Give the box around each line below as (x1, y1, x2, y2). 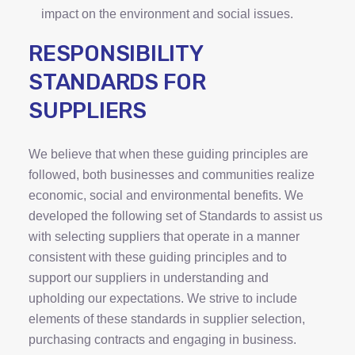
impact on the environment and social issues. (41, 7, 293, 21)
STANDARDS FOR (29, 69, 206, 95)
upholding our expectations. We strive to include (29, 292, 297, 305)
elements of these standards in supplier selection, (29, 312, 305, 326)
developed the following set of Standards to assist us (29, 209, 323, 223)
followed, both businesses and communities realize (29, 168, 315, 181)
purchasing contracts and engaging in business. (29, 333, 296, 346)
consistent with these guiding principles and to (29, 250, 287, 264)
